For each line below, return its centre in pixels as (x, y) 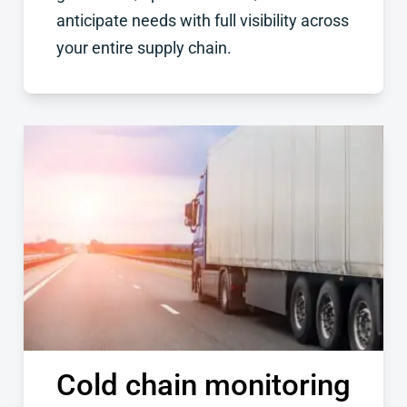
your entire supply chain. (144, 48)
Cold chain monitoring (203, 384)
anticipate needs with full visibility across (202, 20)
